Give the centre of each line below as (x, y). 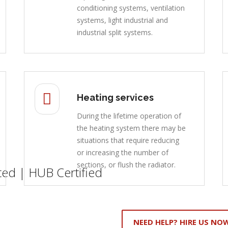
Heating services (115, 97)
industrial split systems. (115, 32)
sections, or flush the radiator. (126, 164)
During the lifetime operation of (129, 116)
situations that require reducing (128, 140)
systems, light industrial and (122, 20)
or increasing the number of (122, 152)
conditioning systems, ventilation (131, 8)
